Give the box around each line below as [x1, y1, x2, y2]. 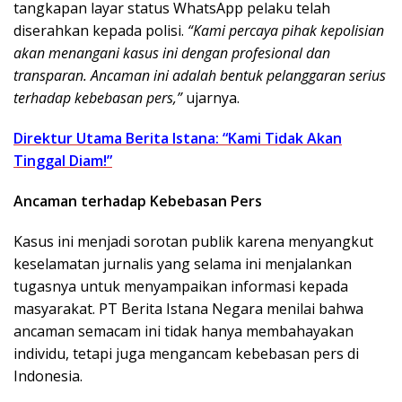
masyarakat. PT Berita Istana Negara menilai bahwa [13, 298, 363, 319]
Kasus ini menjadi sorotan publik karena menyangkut [13, 231, 373, 251]
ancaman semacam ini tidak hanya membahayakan [13, 320, 354, 341]
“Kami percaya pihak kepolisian [188, 20, 384, 40]
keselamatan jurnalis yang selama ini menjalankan [13, 253, 352, 274]
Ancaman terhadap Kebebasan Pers [13, 190, 262, 211]
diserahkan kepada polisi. [13, 20, 188, 40]
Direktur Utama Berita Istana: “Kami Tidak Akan [13, 127, 342, 148]
